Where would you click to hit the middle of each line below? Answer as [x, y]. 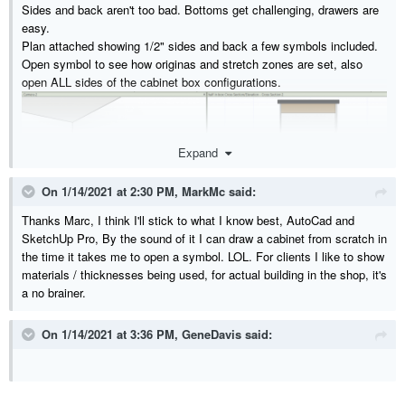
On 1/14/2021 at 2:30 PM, [112, 191]
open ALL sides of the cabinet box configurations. [151, 82]
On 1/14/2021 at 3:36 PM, [112, 334]
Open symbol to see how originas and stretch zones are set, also [192, 64]
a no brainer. [54, 292]
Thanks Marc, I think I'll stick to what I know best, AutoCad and [188, 220]
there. [37, 383]
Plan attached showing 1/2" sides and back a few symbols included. [200, 46]
